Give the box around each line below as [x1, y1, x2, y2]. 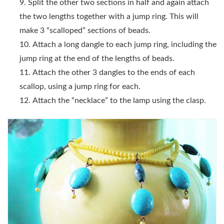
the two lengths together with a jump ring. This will [19, 12, 198, 20]
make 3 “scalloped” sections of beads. [19, 26, 150, 34]
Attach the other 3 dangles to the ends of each [32, 68, 195, 76]
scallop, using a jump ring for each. [19, 82, 140, 90]
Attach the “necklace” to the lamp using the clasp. [32, 96, 206, 104]
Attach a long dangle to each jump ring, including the [32, 40, 216, 48]
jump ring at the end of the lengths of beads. [19, 54, 174, 62]
